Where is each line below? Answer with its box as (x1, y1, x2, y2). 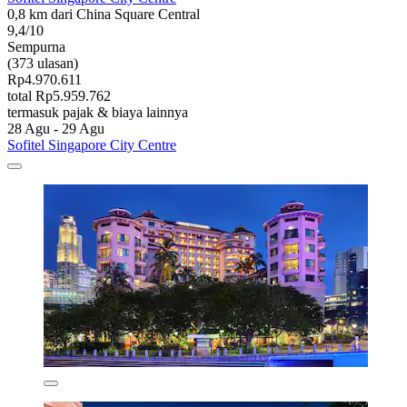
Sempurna (7, 39, 65, 55)
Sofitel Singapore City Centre (7, 137, 176, 154)
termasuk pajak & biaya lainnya (7, 104, 188, 121)
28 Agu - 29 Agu (7, 121, 104, 137)
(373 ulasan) (7, 55, 78, 72)
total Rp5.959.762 (7, 88, 111, 104)
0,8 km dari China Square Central (7, 6, 200, 23)
